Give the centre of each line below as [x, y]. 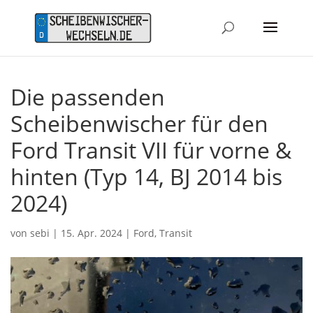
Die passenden [88, 96]
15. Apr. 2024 [92, 233]
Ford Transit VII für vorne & [151, 150]
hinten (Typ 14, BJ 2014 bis [146, 176]
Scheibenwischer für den [139, 123]
